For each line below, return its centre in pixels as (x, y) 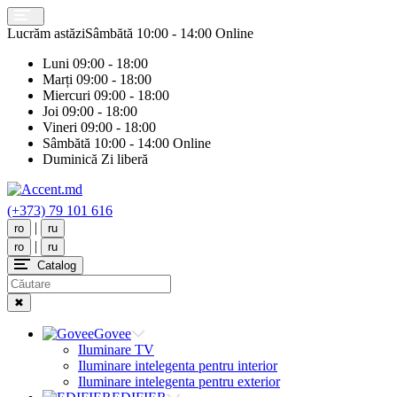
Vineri (60, 127)
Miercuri (66, 95)
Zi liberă (123, 159)
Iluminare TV (116, 350)
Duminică (70, 159)
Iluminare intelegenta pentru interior (178, 366)
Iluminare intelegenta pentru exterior (179, 381)
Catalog (57, 265)
